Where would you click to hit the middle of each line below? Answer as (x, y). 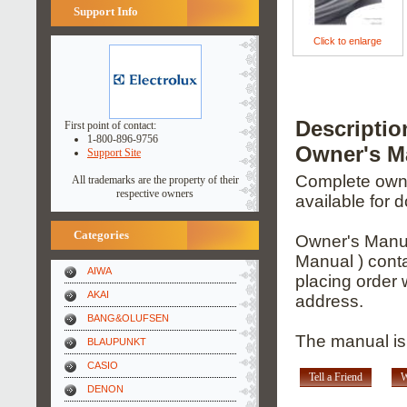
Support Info (106, 11)
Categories (101, 235)
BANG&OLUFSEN (128, 318)
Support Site (114, 153)
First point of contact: (110, 125)
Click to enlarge (348, 40)
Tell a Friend (335, 377)
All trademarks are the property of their (155, 180)
